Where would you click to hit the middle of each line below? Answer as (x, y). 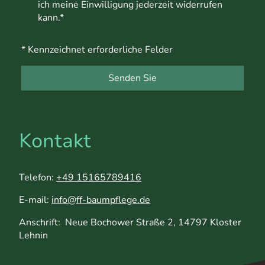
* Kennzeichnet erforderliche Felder (97, 50)
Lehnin (33, 235)
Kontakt (55, 141)
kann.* (51, 18)
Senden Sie (132, 78)
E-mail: (35, 200)
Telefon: (38, 177)
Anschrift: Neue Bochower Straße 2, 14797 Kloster (130, 222)
